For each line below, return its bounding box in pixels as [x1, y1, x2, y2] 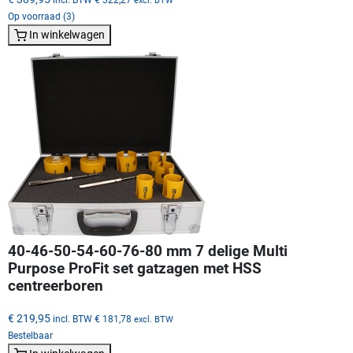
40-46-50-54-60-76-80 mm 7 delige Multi [8, 242, 288, 260]
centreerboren [8, 277, 103, 295]
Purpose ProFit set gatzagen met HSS [8, 259, 262, 277]
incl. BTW [53, 312, 92, 325]
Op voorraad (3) [8, 10, 75, 22]
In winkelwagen [29, 28, 105, 41]
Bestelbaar [8, 329, 53, 341]
